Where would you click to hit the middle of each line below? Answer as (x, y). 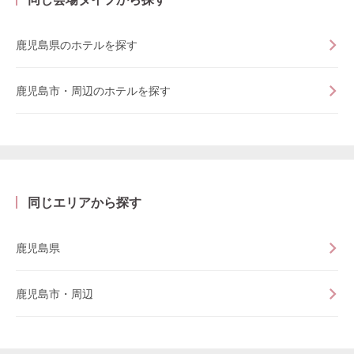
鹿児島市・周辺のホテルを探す (93, 90)
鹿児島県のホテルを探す (77, 44)
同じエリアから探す (85, 203)
